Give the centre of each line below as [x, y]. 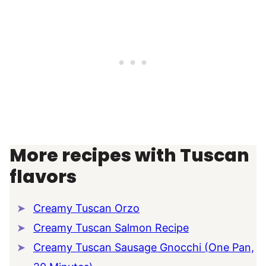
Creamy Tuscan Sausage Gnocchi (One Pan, [144, 248]
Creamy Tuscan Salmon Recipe [111, 228]
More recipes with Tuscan [129, 156]
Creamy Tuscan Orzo [86, 208]
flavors [43, 177]
